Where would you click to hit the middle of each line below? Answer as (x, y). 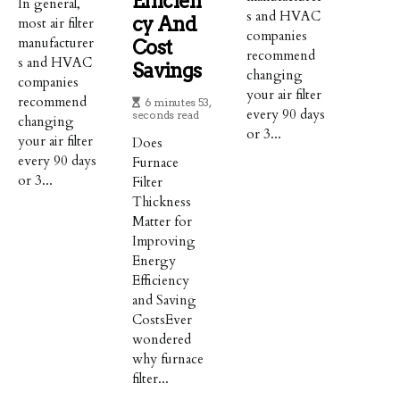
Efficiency (161, 280)
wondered (162, 339)
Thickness (162, 201)
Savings (167, 70)
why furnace (168, 358)
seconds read (166, 114)
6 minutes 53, (177, 102)
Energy (154, 260)
